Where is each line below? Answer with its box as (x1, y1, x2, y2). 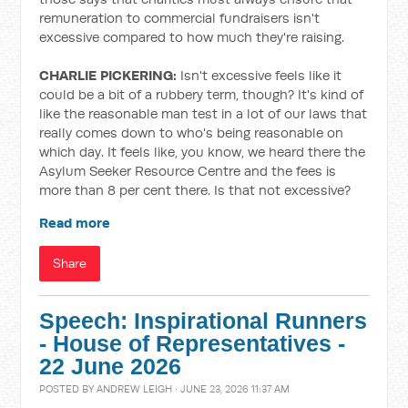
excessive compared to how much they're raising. (39, 28, 345, 46)
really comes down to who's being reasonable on (39, 124, 344, 141)
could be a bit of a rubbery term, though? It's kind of (39, 86, 364, 103)
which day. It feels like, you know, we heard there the (39, 143, 366, 160)
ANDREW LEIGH (97, 382, 173, 395)
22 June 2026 (39, 354, 182, 379)
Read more (39, 214, 111, 231)
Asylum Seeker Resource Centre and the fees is (39, 162, 337, 179)
